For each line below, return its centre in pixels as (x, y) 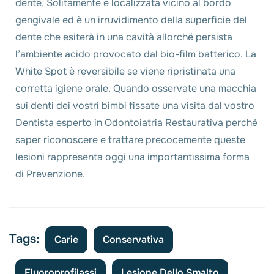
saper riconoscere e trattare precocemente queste (130, 140)
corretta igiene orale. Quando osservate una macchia (136, 88)
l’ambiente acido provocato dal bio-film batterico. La (136, 54)
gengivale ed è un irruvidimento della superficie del (131, 20)
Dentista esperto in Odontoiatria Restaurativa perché (136, 123)
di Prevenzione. (50, 174)
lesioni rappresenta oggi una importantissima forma (132, 157)
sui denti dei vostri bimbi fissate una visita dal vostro (135, 106)
